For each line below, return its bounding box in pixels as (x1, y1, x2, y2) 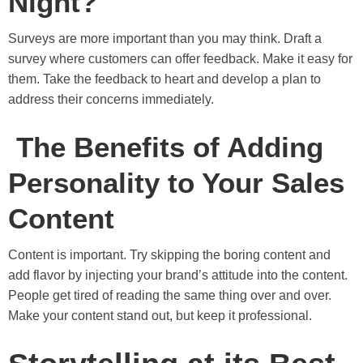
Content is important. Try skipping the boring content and (8, 247, 331, 262)
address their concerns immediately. (8, 92, 214, 106)
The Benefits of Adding (8, 130, 323, 163)
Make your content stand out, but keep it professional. (8, 308, 315, 322)
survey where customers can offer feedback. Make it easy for (8, 51, 352, 66)
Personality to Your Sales (8, 166, 344, 199)
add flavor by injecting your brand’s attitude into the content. (8, 267, 348, 282)
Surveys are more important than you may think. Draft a (8, 31, 322, 45)
